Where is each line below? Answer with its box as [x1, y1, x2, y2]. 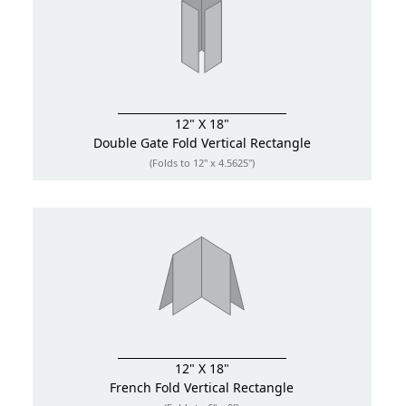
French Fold [110, 379, 181, 397]
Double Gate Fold [92, 134, 198, 152]
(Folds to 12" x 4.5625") [149, 156, 255, 170]
